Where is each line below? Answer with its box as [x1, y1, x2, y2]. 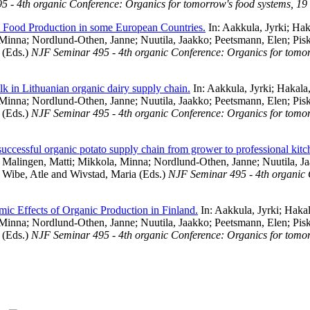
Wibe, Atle [2, 167, 48, 180]
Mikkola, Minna [77, 155, 148, 167]
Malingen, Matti [2, 155, 72, 167]
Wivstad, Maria [70, 167, 136, 180]
